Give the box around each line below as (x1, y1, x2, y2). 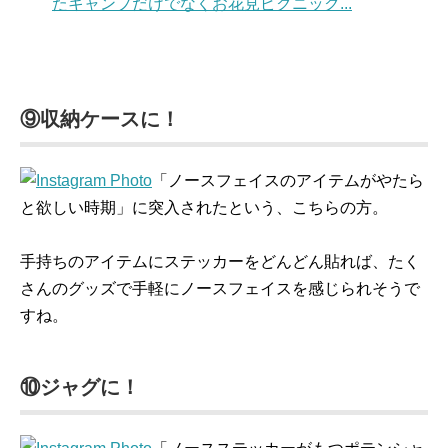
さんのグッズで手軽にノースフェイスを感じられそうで (20, 280, 420, 297)
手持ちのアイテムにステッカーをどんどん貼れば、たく (20, 253, 420, 270)
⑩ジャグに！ (20, 376, 140, 398)
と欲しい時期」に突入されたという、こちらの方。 (20, 199, 388, 216)
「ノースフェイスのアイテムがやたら (152, 172, 424, 189)
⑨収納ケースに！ (20, 108, 180, 130)
